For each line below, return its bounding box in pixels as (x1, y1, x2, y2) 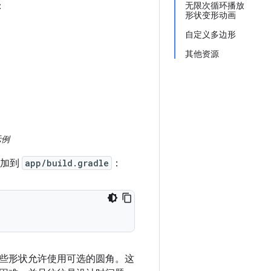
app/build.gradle (25, 157, 109, 169)
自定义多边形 (185, 29, 236, 40)
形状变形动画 (185, 10, 236, 21)
